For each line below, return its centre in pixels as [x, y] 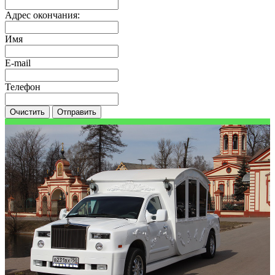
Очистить [27, 112]
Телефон [23, 87]
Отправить [77, 112]
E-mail [18, 63]
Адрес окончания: [42, 15]
